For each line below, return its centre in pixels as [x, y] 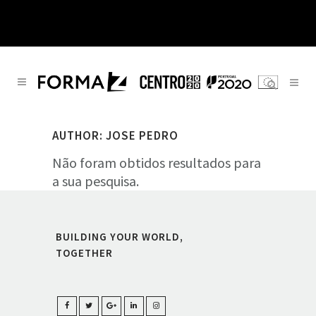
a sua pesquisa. [96, 181]
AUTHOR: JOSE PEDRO [115, 135]
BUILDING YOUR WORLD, [120, 237]
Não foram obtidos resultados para [157, 163]
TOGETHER [84, 253]
